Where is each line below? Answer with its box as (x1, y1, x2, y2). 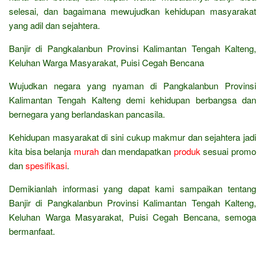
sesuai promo (200, 144, 256, 157)
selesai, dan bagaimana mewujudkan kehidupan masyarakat (9, 4, 256, 17)
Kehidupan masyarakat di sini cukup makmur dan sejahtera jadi (9, 130, 256, 143)
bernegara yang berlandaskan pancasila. (9, 107, 165, 120)
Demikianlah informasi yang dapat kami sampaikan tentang (9, 182, 256, 195)
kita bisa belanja (9, 144, 74, 157)
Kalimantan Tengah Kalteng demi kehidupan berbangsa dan (9, 93, 256, 106)
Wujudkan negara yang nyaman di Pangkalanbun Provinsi (9, 79, 256, 92)
